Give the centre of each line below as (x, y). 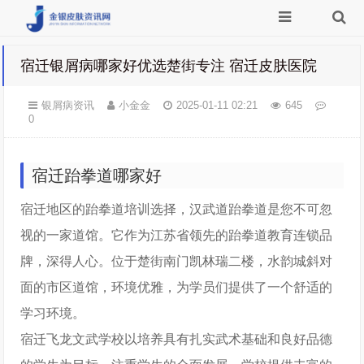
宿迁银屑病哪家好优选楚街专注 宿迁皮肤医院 (169, 66)
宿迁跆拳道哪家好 (97, 175)
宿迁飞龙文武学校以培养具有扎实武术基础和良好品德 (177, 339)
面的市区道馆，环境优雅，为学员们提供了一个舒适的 (177, 287)
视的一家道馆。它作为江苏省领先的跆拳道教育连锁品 (177, 235)
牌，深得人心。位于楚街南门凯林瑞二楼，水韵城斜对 (177, 261)
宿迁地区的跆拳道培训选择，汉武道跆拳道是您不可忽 (177, 209)
